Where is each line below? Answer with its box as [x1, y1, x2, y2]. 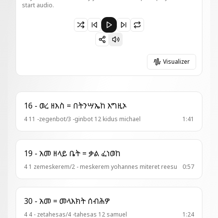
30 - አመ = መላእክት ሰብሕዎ [88, 196, 110, 206]
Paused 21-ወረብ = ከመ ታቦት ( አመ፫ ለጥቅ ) [21, 18, 161, 28]
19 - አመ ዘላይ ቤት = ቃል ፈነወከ [101, 148, 121, 159]
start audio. [22, 1, 54, 9]
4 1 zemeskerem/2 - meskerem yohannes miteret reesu [24, 163, 177, 171]
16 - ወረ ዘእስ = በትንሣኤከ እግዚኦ [108, 100, 127, 111]
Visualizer [163, 57, 190, 66]
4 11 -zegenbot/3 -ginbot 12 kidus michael [24, 115, 141, 123]
